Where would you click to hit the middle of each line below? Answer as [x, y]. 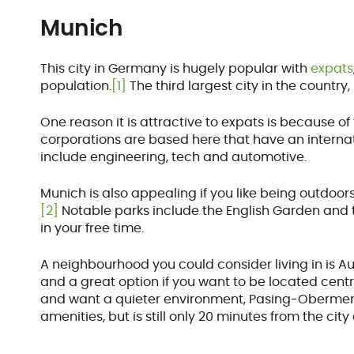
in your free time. [92, 228]
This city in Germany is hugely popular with [176, 69]
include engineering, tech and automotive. [174, 157]
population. [76, 86]
